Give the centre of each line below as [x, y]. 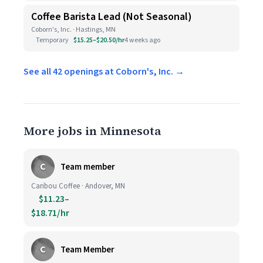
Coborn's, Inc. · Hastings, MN [73, 30]
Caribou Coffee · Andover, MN [78, 186]
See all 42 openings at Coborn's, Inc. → [104, 72]
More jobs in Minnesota [92, 131]
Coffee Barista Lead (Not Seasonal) [112, 17]
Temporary [52, 40]
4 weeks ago [142, 40]
